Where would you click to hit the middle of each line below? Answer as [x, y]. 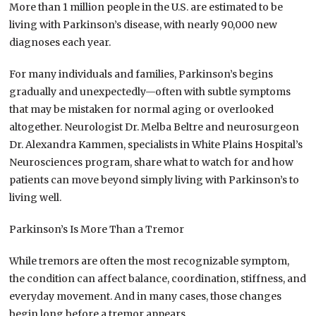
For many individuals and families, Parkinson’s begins [141, 74]
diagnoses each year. [60, 42]
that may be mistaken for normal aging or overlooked [142, 109]
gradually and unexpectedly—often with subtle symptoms [150, 91]
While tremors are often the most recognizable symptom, [150, 261]
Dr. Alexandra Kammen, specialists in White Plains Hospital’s [156, 144]
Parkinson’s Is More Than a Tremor [97, 229]
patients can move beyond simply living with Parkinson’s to [154, 180]
